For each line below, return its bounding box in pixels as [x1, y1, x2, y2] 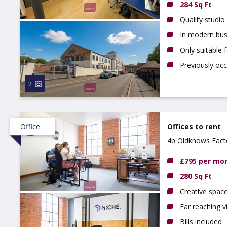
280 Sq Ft [180, 171, 212, 181]
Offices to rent [167, 122, 221, 131]
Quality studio [180, 15, 225, 24]
